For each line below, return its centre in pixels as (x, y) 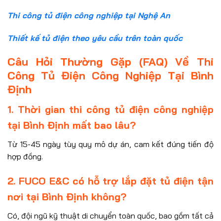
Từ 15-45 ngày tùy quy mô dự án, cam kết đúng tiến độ (110, 144)
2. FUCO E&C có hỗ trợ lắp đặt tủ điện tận (110, 181)
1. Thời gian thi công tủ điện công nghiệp (110, 110)
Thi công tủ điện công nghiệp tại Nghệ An (89, 16)
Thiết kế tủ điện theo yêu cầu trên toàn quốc (95, 38)
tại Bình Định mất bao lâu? (72, 125)
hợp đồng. (25, 157)
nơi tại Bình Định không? (67, 196)
